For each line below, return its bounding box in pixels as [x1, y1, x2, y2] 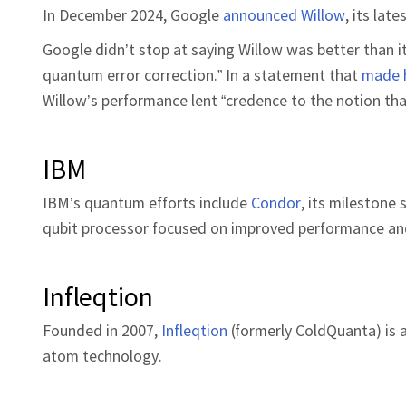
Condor [251, 191, 301, 213]
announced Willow [223, 4, 345, 25]
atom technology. [43, 344, 162, 366]
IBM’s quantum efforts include [43, 191, 251, 213]
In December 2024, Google [43, 4, 223, 25]
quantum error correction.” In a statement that [43, 63, 362, 85]
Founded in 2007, [43, 319, 161, 341]
